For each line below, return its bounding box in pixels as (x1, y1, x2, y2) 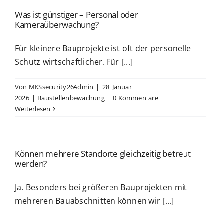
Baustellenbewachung (37, 93, 105, 102)
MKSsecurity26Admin (28, 82, 94, 91)
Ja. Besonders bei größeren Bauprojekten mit (15, 182, 187, 193)
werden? (15, 158, 47, 169)
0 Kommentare (113, 93, 158, 102)
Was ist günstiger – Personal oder (15, 9, 138, 20)
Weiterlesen (15, 104, 51, 113)
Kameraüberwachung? (15, 19, 99, 30)
